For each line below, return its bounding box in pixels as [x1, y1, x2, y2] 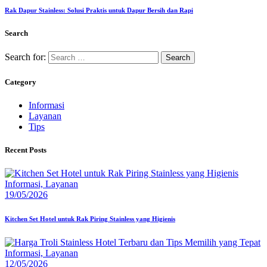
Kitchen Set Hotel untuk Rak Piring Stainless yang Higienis [5, 215, 175, 223]
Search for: [5, 52, 46, 63]
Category [5, 77, 36, 86]
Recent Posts [5, 145, 46, 154]
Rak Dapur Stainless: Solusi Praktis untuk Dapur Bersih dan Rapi [5, 7, 193, 14]
